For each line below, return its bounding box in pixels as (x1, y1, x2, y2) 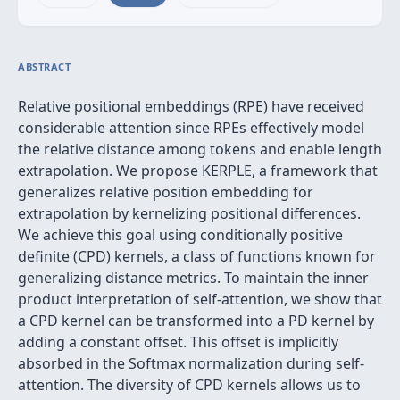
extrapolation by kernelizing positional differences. (18, 204, 361, 223)
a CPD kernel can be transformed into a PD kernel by (18, 311, 374, 330)
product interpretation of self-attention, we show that (18, 289, 382, 309)
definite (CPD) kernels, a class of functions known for (18, 246, 376, 266)
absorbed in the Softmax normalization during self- (18, 354, 364, 373)
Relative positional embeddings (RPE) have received (18, 96, 364, 116)
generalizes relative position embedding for (18, 182, 313, 202)
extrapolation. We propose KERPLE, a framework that (18, 161, 378, 180)
